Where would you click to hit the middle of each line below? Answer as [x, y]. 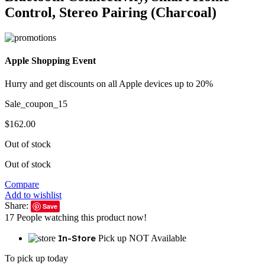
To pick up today [36, 258]
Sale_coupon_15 [36, 104]
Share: [18, 206]
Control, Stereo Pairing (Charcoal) [111, 12]
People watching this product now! [82, 218]
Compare [22, 185]
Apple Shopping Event [50, 60]
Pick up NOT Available [142, 238]
